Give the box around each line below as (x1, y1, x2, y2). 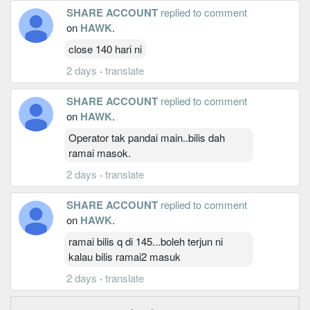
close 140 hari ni (69, 41, 142, 56)
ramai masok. (69, 145, 131, 160)
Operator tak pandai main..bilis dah (69, 129, 225, 145)
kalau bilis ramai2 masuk (69, 248, 181, 264)
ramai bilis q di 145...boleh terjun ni (69, 233, 223, 248)
